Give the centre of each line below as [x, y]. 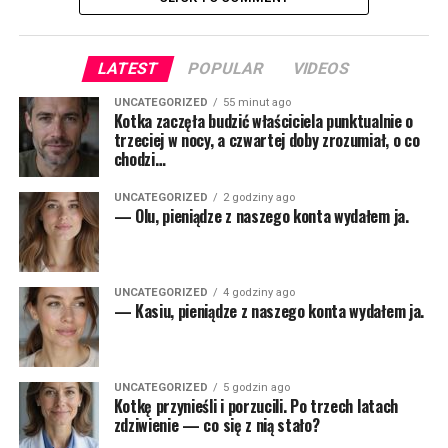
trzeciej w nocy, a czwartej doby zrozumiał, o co [266, 140]
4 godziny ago [258, 292]
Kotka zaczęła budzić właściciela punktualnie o [263, 121]
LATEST [129, 68]
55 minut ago [256, 102]
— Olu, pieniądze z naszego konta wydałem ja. [261, 216]
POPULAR [226, 68]
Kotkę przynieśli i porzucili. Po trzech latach [255, 406]
